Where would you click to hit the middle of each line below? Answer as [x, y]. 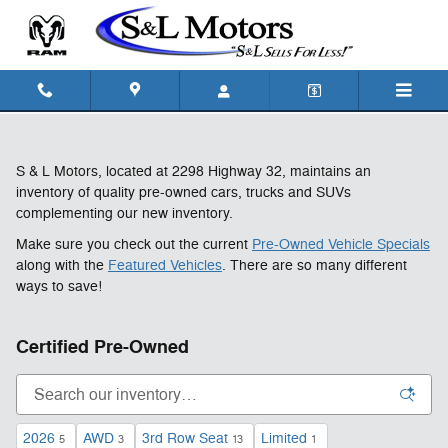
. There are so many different [314, 265]
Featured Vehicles [165, 265]
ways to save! [59, 286]
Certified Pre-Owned [102, 347]
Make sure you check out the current [134, 244]
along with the [62, 265]
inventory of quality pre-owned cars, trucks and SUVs [183, 192]
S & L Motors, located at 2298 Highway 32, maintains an [193, 171]
